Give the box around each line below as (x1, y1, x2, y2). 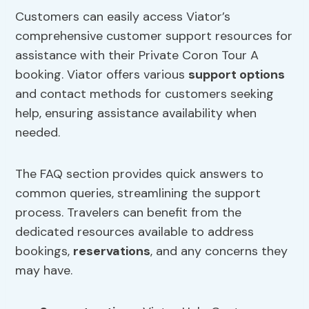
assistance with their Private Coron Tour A (15, 47, 259, 64)
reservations (73, 243, 151, 260)
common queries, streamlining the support (15, 185, 261, 202)
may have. (15, 262, 73, 279)
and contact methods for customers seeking (15, 86, 275, 103)
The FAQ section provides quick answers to (15, 166, 264, 183)
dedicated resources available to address (15, 223, 255, 241)
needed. (15, 124, 61, 141)
